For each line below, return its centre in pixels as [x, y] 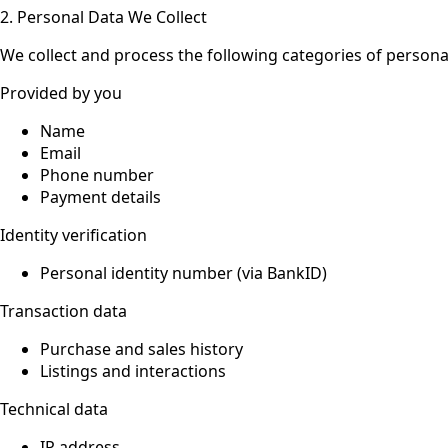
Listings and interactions [133, 370]
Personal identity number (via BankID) [183, 272]
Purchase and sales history [141, 348]
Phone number [97, 174]
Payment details [100, 196]
